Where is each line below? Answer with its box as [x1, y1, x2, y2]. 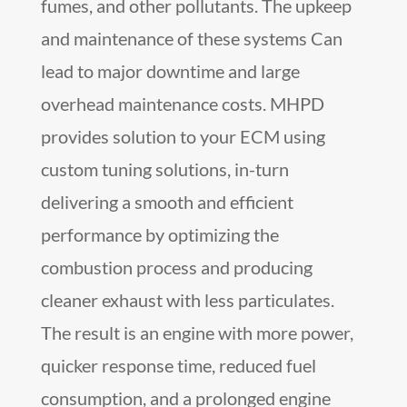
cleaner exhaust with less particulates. [40, 289, 334, 312]
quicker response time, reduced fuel [40, 354, 316, 377]
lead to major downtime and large [40, 60, 300, 83]
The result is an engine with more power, [40, 322, 353, 344]
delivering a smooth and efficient [40, 191, 293, 213]
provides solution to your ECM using [40, 125, 325, 148]
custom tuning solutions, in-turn [40, 158, 289, 181]
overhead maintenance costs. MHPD [40, 93, 324, 115]
